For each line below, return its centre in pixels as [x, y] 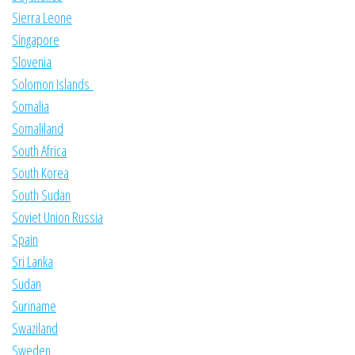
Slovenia [32, 62]
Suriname [34, 306]
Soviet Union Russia [57, 218]
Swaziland [35, 328]
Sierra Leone [42, 18]
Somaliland [38, 129]
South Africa [39, 151]
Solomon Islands [53, 84]
